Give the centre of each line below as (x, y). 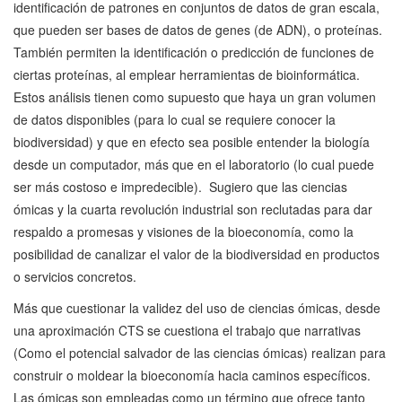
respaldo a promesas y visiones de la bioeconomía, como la (184, 232)
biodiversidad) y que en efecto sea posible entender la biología (192, 142)
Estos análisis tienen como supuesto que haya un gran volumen (195, 97)
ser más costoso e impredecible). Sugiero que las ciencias (180, 187)
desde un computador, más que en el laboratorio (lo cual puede (194, 165)
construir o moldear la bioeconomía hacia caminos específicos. (192, 376)
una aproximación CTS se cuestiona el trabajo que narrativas (187, 331)
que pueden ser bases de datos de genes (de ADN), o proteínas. (198, 30)
